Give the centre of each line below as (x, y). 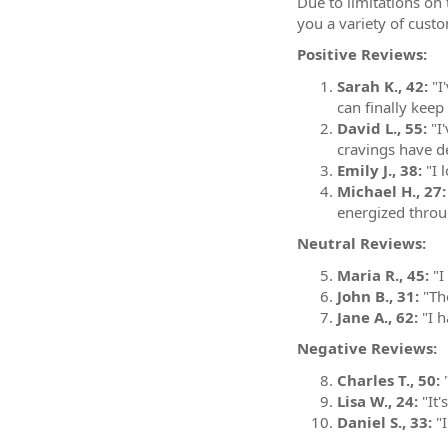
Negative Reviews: (367, 348)
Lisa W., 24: (377, 400)
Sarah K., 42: (382, 85)
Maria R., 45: (383, 274)
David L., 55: (382, 127)
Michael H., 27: (391, 190)
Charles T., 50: (388, 379)
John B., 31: (378, 295)
